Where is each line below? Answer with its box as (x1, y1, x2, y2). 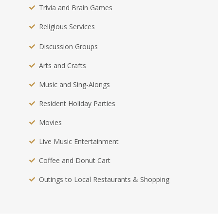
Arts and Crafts (39, 61, 86, 71)
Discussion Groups (39, 42, 98, 52)
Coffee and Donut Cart (39, 156, 110, 165)
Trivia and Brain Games (39, 3, 112, 13)
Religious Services (39, 22, 95, 32)
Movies (39, 118, 62, 127)
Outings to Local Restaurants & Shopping (39, 175, 169, 184)
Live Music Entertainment (39, 137, 119, 146)
